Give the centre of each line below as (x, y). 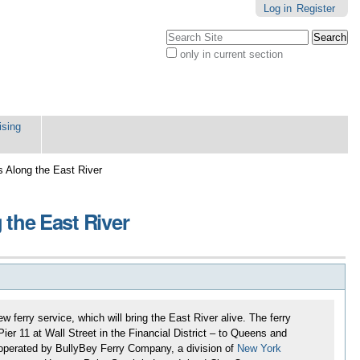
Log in (277, 9)
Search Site (192, 35)
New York (259, 349)
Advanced (188, 65)
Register (315, 9)
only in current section (231, 54)
